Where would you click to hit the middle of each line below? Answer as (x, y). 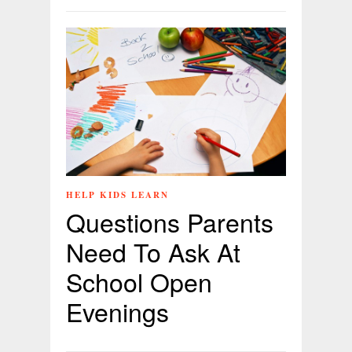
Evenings (117, 312)
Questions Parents (170, 222)
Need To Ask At (153, 252)
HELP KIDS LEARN (117, 195)
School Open (139, 282)
